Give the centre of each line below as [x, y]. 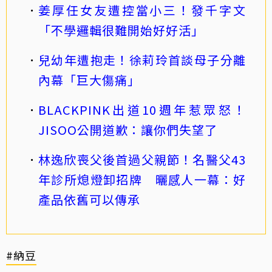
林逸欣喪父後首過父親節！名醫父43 [142, 160]
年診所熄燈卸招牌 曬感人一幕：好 [142, 180]
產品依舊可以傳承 [89, 200]
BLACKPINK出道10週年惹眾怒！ [142, 110]
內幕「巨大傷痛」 [89, 80]
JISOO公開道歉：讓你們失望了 [128, 130]
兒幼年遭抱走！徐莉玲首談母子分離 [142, 60]
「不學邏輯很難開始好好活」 [121, 30]
